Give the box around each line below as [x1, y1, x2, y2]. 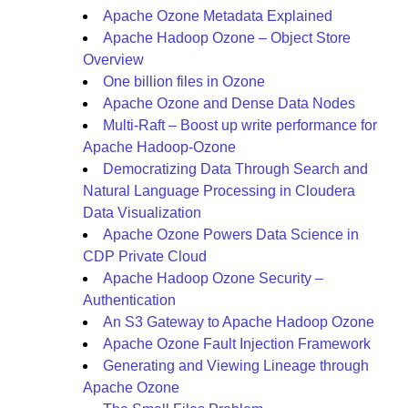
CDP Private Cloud [83, 249, 207, 264]
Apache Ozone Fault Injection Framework [103, 336, 371, 352]
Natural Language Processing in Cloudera [83, 183, 355, 199]
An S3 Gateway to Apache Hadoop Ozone [103, 314, 374, 330]
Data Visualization [83, 205, 201, 220]
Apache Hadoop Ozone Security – [103, 270, 323, 286]
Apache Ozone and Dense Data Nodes [103, 96, 355, 111]
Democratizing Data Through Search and [103, 161, 368, 177]
